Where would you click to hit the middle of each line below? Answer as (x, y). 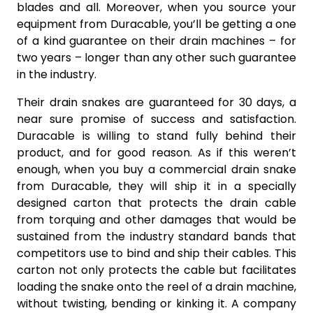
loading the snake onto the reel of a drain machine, (156, 286)
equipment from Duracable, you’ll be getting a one (156, 24)
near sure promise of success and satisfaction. (156, 119)
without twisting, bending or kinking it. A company (156, 303)
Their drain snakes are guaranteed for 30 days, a (156, 102)
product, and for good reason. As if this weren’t (156, 152)
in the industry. (57, 74)
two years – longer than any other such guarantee (156, 57)
